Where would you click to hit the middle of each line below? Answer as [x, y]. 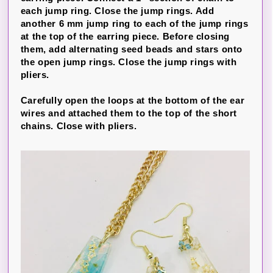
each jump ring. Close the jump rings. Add [117, 10]
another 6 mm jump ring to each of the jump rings [134, 23]
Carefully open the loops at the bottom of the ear [133, 100]
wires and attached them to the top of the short [129, 113]
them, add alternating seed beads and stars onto [131, 49]
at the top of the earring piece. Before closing [125, 36]
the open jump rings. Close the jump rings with [129, 62]
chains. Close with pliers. [79, 126]
